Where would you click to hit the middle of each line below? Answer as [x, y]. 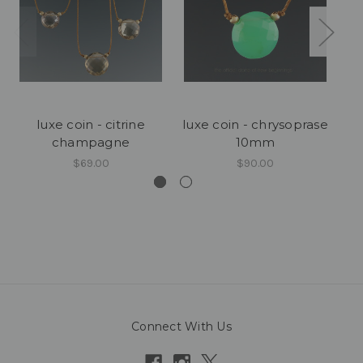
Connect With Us [181, 326]
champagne [91, 142]
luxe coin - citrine [91, 124]
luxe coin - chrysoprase [255, 124]
